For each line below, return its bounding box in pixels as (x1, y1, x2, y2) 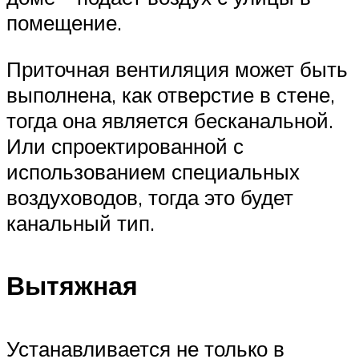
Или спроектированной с (6, 132, 244, 159)
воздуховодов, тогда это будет (6, 184, 293, 210)
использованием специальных (6, 158, 300, 184)
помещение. (6, 10, 122, 36)
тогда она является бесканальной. (6, 107, 333, 133)
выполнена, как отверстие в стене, (6, 81, 335, 107)
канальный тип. (6, 209, 155, 236)
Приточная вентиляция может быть (6, 55, 348, 82)
